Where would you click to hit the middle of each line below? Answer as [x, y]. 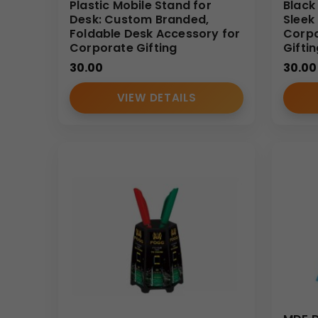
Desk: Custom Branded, [139, 20]
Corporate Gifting [124, 48]
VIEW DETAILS [157, 98]
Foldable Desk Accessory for [155, 34]
